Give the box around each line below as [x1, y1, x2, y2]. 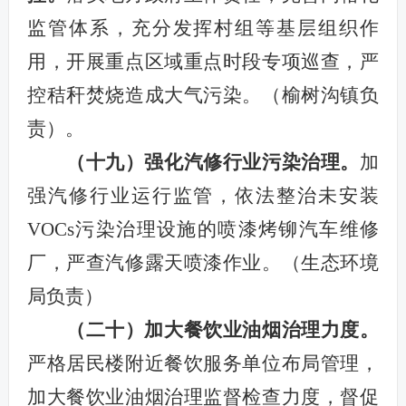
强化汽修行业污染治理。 [144, 150, 361, 173]
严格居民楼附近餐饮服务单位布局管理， [26, 352, 380, 374]
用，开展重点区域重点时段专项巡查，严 [26, 50, 380, 72]
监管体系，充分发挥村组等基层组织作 [26, 16, 380, 39]
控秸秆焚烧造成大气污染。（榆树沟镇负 [26, 83, 380, 106]
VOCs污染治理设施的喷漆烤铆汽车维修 [26, 217, 380, 240]
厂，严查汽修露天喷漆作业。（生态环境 [26, 251, 380, 274]
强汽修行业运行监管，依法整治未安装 [26, 184, 380, 207]
